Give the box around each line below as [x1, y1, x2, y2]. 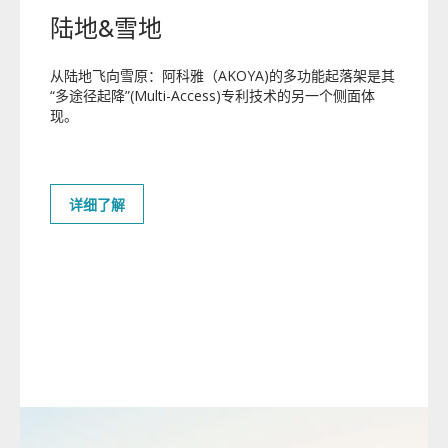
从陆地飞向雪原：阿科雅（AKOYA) [50, 66, 269, 86]
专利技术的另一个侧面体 [221, 86, 375, 106]
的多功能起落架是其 [269, 66, 395, 86]
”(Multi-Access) [125, 86, 221, 106]
